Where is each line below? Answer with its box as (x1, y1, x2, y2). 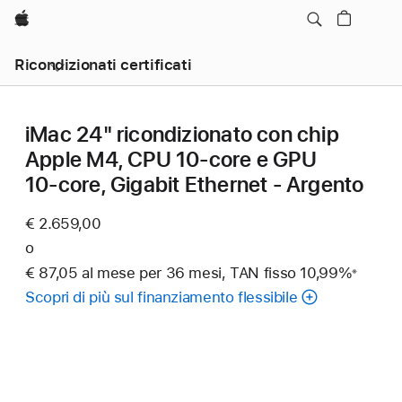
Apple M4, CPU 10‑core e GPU (25, 146, 317, 172)
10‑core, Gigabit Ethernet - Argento (25, 171, 364, 197)
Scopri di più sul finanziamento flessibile (25, 287, 298, 306)
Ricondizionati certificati (14, 56, 192, 74)
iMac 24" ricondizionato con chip (25, 121, 339, 147)
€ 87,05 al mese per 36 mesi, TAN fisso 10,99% (25, 263, 353, 282)
